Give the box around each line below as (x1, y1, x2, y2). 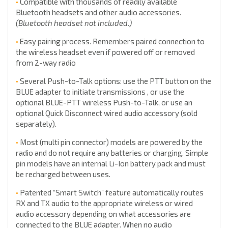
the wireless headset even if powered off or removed (16, 47, 195, 57)
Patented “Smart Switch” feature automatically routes (18, 188, 204, 197)
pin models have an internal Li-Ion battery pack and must (16, 159, 206, 168)
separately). (16, 119, 56, 129)
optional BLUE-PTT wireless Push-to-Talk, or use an (16, 98, 192, 107)
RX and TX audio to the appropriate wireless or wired (16, 198, 193, 208)
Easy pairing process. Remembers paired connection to (18, 37, 205, 46)
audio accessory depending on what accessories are (16, 209, 191, 219)
